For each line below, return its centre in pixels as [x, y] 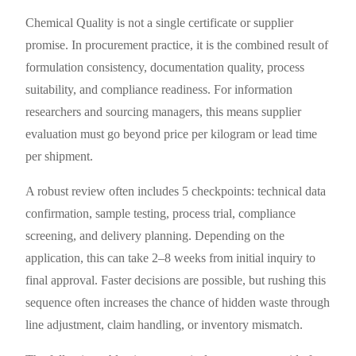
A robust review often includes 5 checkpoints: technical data [176, 191]
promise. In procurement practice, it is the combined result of [177, 44]
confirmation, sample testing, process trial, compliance [161, 213]
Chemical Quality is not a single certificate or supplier [160, 22]
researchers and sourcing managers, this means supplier [164, 111]
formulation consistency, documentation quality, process [165, 67]
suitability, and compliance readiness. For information [159, 89]
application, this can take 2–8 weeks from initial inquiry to [171, 257]
